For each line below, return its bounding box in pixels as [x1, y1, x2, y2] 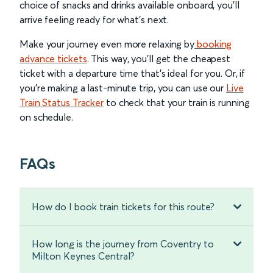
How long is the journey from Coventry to [32, 238, 214, 250]
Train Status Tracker [19, 96, 104, 109]
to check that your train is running [104, 96, 250, 109]
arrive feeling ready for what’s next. [19, 13, 169, 26]
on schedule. [19, 111, 73, 124]
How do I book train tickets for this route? [32, 200, 214, 213]
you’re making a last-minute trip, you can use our [19, 82, 226, 94]
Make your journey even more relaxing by [19, 38, 195, 51]
